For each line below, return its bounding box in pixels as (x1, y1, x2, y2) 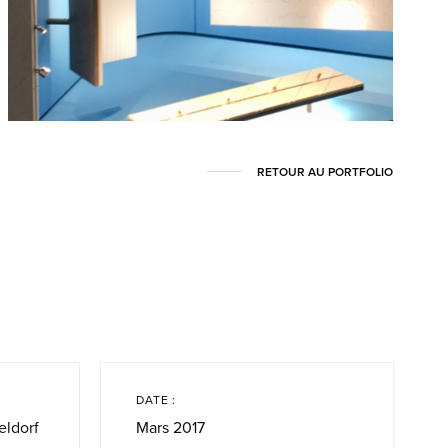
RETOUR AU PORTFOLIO (257, 164, 393, 179)
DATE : (135, 392, 176, 407)
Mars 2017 (135, 417, 205, 438)
